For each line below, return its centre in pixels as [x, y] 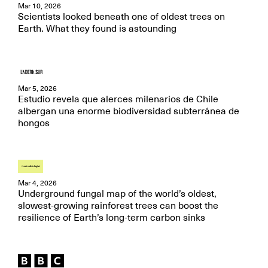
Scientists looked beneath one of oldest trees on [121, 17]
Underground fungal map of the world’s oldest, [117, 194]
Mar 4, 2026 [37, 183]
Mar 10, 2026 [39, 6]
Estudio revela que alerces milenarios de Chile [118, 99]
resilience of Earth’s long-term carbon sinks [112, 218]
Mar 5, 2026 [37, 89]
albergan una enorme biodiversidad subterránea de [129, 111]
